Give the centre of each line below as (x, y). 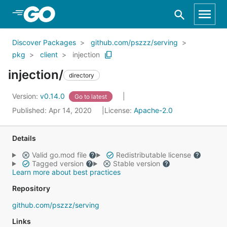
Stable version (136, 163)
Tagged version (58, 163)
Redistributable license (153, 155)
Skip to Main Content (61, 14)
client (49, 54)
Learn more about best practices (66, 172)
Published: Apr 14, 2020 (53, 110)
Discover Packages (44, 42)
